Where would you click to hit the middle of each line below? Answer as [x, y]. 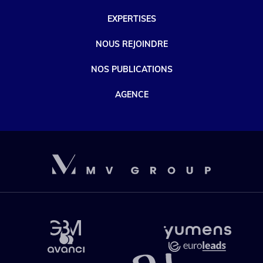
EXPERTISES [131, 18]
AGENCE [131, 94]
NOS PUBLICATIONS [131, 69]
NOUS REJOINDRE [131, 44]
